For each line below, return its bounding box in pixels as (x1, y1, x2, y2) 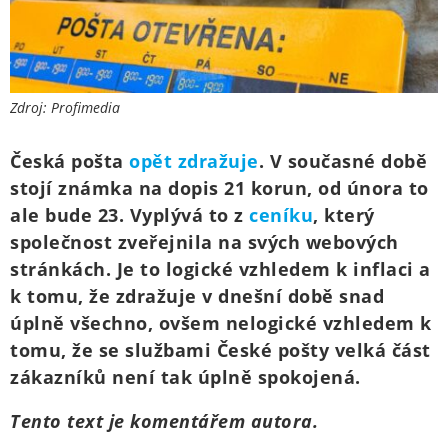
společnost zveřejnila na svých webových (10, 230, 399, 255)
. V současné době (258, 149, 427, 174)
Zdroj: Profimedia (10, 98, 120, 118)
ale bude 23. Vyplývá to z (10, 203, 249, 228)
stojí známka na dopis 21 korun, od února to (10, 176, 429, 201)
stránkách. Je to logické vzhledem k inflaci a (10, 257, 431, 282)
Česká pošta (10, 149, 129, 174)
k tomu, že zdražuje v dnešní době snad (10, 284, 384, 309)
